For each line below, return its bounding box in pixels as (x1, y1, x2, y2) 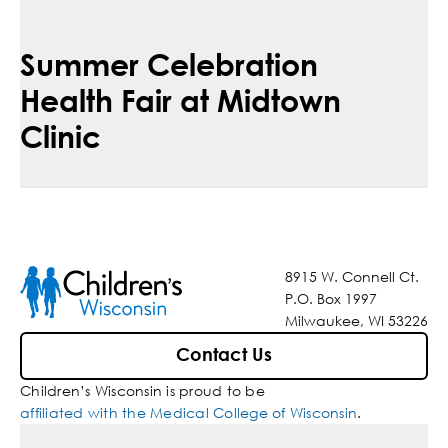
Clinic (20, 117, 101, 155)
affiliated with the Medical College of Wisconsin (20, 403, 357, 423)
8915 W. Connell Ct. (285, 267, 419, 287)
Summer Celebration (20, 45, 318, 83)
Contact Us (176, 346, 272, 365)
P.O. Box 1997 (285, 289, 377, 309)
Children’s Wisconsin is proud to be (20, 381, 265, 401)
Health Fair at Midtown (20, 81, 341, 119)
